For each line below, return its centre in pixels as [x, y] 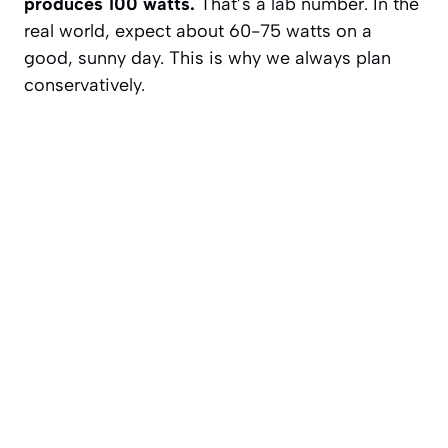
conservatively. [84, 84]
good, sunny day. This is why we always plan [207, 57]
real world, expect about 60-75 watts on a [198, 30]
